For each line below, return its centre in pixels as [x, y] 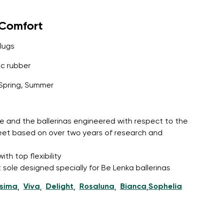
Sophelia [165, 187]
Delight [60, 187]
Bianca [133, 187]
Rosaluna [97, 187]
